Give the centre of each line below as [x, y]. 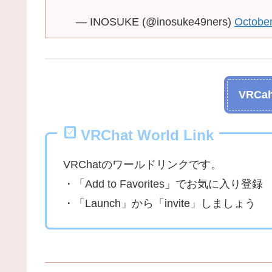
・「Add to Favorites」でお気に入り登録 [163, 184]
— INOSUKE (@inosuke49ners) [155, 22]
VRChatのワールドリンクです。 [142, 165]
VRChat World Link [148, 135]
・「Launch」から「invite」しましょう [159, 204]
